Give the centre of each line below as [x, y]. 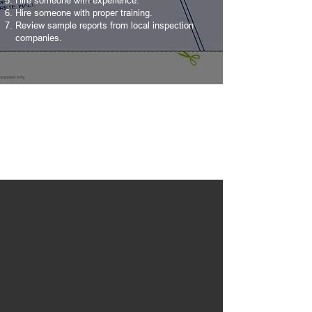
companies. [39, 38]
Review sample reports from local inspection [104, 25]
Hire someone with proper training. [84, 13]
